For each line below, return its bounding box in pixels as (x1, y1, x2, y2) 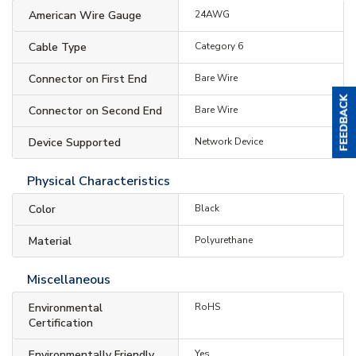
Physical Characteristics (27, 172, 170, 190)
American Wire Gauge (29, 7, 141, 23)
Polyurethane (194, 233, 253, 246)
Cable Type (29, 39, 87, 55)
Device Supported (29, 134, 121, 150)
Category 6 (194, 39, 243, 52)
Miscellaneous (27, 270, 110, 288)
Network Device (194, 134, 263, 148)
